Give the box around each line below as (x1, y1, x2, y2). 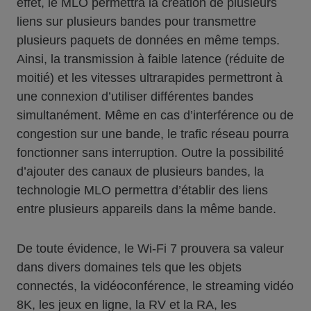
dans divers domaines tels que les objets (17, 260, 242, 275)
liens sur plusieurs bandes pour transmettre (17, 15, 256, 29)
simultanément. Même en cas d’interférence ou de (17, 108, 294, 123)
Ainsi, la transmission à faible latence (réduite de (17, 52, 285, 67)
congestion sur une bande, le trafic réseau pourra (17, 127, 289, 142)
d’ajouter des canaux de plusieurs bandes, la (17, 165, 264, 179)
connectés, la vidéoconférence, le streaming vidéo (17, 279, 294, 294)
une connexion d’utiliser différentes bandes (17, 90, 253, 104)
